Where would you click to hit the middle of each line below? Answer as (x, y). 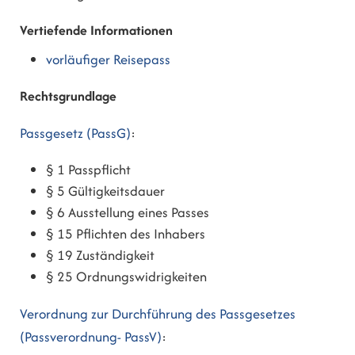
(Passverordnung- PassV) (91, 336)
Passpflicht (98, 170)
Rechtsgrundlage (68, 96)
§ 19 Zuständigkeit (101, 256)
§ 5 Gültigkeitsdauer (106, 191)
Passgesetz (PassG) (75, 133)
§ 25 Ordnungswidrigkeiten (127, 277)
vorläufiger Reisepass (109, 60)
